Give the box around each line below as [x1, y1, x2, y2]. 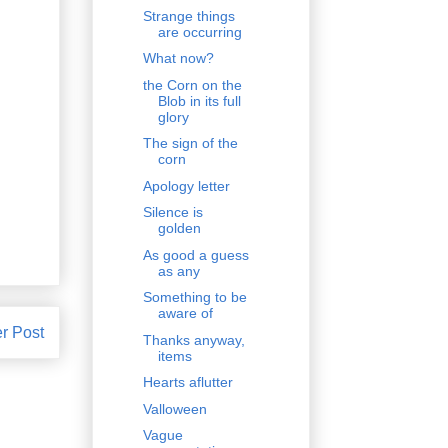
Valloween [142, 400, 207, 417]
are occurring [157, 23, 242, 40]
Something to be [142, 289, 247, 306]
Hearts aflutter [142, 374, 233, 391]
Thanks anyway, [142, 331, 245, 348]
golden [157, 220, 201, 237]
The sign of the [142, 135, 238, 152]
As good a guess [142, 246, 249, 263]
